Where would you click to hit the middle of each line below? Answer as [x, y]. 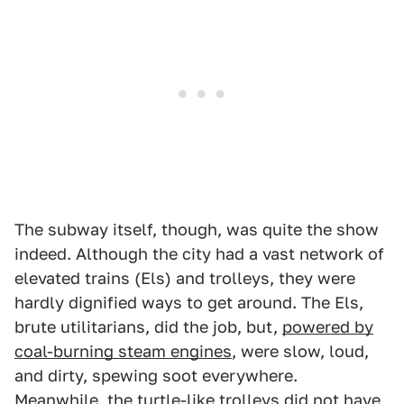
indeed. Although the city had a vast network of [199, 254]
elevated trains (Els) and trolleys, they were [185, 279]
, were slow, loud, [300, 352]
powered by [328, 327]
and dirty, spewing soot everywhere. [156, 376]
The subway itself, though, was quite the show [197, 230]
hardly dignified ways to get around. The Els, [189, 303]
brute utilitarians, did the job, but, [148, 327]
